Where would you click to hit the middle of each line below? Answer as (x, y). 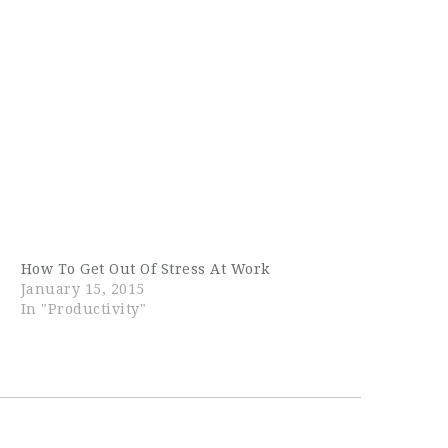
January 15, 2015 (82, 289)
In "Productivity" (83, 309)
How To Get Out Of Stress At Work (145, 269)
